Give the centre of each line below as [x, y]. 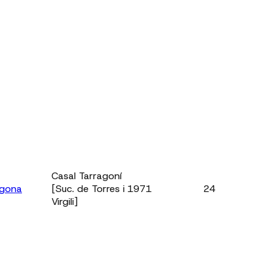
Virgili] [65, 201]
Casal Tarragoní [87, 176]
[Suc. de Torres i [88, 188]
